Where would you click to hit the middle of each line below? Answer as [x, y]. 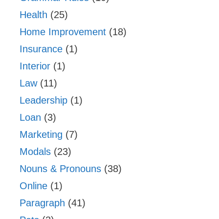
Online [33, 186]
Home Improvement [63, 32]
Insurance [41, 49]
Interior [35, 66]
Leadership [44, 100]
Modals [35, 151]
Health [33, 14]
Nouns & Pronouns [60, 168]
